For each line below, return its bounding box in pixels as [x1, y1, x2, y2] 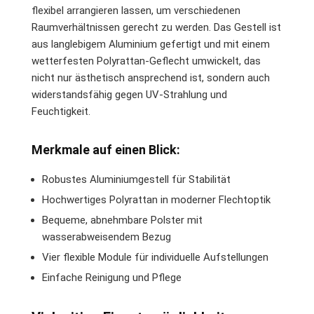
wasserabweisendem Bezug [42, 230, 171, 243]
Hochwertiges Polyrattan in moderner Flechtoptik [42, 193, 271, 206]
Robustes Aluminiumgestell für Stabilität [42, 172, 231, 186]
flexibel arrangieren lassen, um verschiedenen [32, 4, 240, 17]
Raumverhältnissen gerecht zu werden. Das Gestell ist [32, 20, 281, 34]
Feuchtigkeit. [32, 104, 90, 118]
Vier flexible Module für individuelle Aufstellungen [42, 250, 268, 264]
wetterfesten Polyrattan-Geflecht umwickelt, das [32, 54, 261, 67]
